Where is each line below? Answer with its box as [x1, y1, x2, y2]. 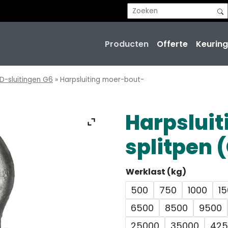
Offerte [157, 38, 188, 50]
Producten [105, 38, 149, 50]
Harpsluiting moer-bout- [60, 75, 144, 85]
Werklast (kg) [126, 166, 187, 178]
